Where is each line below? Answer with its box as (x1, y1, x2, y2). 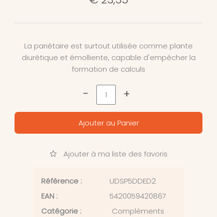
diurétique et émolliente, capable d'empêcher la (21, 52, 196, 63)
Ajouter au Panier (78, 118, 139, 128)
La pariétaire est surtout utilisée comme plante (24, 41, 193, 51)
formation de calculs (72, 64, 145, 75)
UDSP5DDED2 (109, 176, 156, 186)
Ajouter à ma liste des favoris (61, 149, 168, 159)
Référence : (41, 176, 82, 186)
